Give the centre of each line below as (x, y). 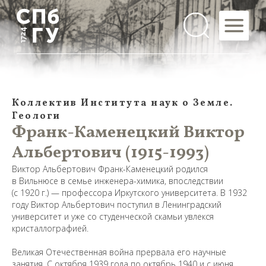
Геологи (37, 116)
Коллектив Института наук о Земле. (123, 103)
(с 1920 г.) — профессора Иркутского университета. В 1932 (129, 193)
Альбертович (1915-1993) (110, 153)
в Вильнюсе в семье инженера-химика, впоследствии (118, 181)
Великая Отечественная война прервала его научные (119, 252)
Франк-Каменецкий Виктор (128, 133)
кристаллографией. (50, 228)
